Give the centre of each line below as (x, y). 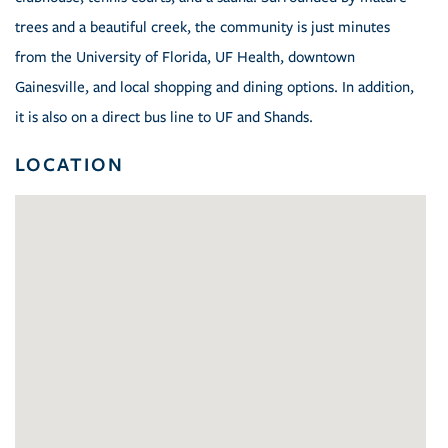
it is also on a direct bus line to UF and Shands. (164, 117)
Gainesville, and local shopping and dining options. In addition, (214, 87)
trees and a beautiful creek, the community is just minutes (202, 27)
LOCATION (69, 164)
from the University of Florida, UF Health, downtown (185, 57)
